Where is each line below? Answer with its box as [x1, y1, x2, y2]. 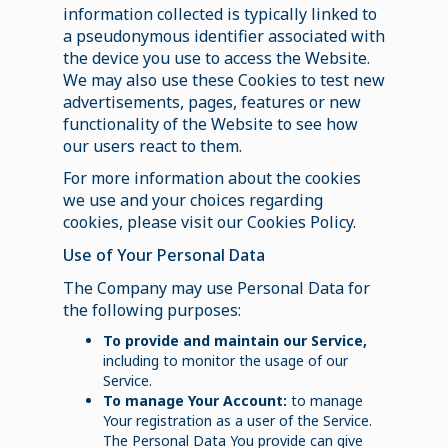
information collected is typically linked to [62, 2, 377, 25]
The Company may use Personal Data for [62, 276, 370, 299]
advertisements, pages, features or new [62, 90, 361, 113]
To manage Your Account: [102, 390, 287, 410]
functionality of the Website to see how [62, 112, 358, 135]
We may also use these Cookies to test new [62, 68, 385, 91]
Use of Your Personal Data [62, 243, 265, 266]
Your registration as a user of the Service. [102, 410, 372, 430]
